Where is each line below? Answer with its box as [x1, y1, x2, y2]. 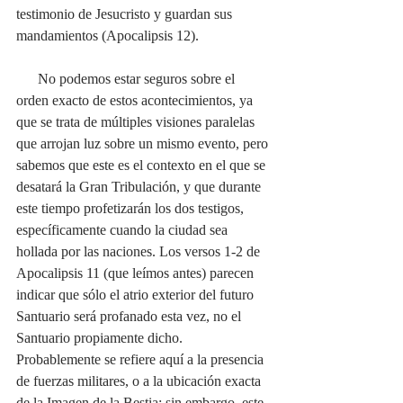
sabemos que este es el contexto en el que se [16, 157, 269, 173]
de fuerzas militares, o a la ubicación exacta [16, 372, 264, 389]
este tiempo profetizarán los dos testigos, [16, 200, 247, 216]
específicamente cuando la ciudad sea [16, 221, 231, 237]
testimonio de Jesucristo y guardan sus [16, 5, 236, 22]
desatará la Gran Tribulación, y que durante [16, 178, 264, 194]
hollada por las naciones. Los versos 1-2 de [16, 243, 264, 259]
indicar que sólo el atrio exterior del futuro [16, 286, 257, 302]
